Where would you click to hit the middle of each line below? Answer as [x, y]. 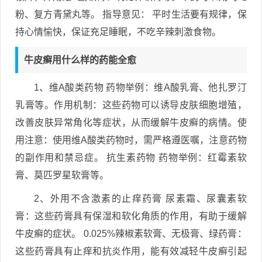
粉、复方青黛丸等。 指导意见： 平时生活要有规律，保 [131, 14]
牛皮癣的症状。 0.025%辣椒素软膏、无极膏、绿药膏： [131, 233]
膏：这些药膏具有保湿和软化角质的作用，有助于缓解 [131, 216]
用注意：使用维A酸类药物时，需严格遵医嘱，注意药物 [131, 140]
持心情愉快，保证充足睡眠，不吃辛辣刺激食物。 [118, 32]
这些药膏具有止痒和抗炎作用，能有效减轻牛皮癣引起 [131, 251]
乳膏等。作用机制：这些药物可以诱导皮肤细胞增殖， [131, 105]
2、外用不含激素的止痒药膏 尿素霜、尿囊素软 [140, 198]
